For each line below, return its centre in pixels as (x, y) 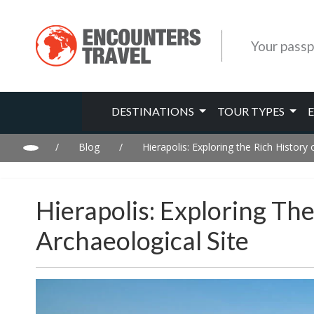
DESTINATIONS (154, 111)
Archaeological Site (142, 240)
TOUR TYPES (252, 111)
